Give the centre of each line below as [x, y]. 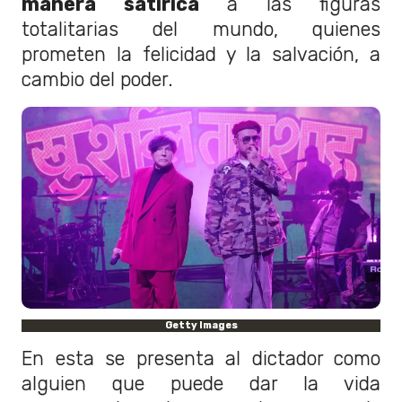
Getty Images [201, 325]
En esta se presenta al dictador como [201, 358]
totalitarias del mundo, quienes [201, 30]
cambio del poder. [97, 80]
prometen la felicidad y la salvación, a [201, 55]
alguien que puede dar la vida [201, 383]
